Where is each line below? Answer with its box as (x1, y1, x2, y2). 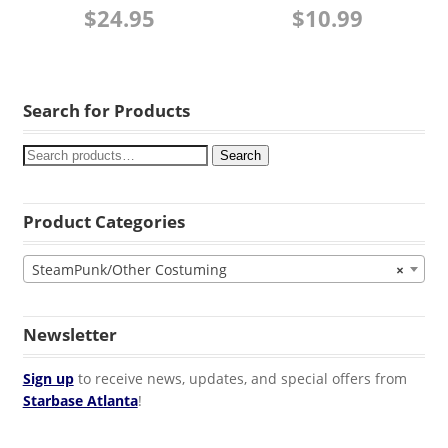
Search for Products (22, 99, 190, 123)
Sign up (22, 369, 74, 389)
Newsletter (22, 323, 117, 347)
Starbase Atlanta (22, 391, 138, 411)
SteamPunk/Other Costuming (31, 260, 227, 280)
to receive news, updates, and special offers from (73, 369, 407, 389)
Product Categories (22, 210, 185, 234)
